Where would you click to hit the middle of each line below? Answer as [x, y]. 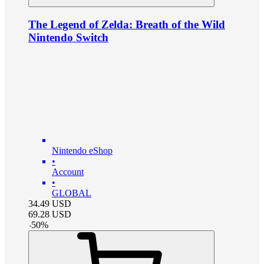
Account [68, 172]
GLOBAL [72, 193]
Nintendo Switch [68, 37]
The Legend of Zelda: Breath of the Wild [127, 24]
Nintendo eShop [82, 151]
